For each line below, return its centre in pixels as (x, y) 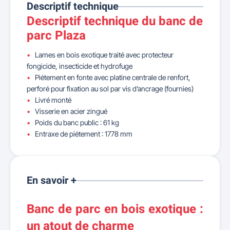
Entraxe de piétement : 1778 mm (84, 134)
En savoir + (52, 180)
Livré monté (53, 100)
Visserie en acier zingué (71, 111)
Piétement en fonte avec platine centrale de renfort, (113, 77)
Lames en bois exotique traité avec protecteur (104, 55)
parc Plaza (56, 36)
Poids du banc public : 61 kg (77, 122)
